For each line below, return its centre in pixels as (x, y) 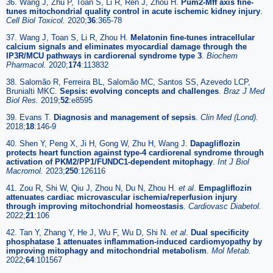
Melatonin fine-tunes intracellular (193, 37)
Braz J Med (244, 91)
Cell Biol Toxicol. (37, 20)
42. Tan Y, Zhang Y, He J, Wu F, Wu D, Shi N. (88, 232)
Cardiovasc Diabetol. (225, 206)
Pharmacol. (27, 65)
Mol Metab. (231, 250)
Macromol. (26, 171)
